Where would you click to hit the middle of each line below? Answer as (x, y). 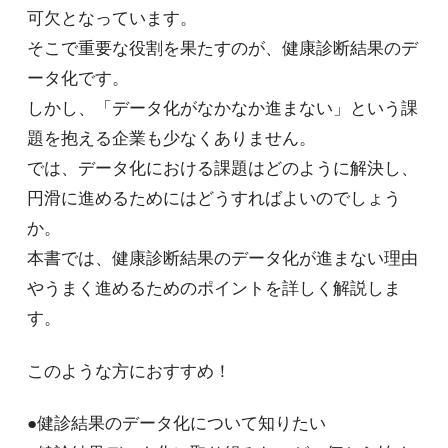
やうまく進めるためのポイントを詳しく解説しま (213, 289)
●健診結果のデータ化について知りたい (176, 424)
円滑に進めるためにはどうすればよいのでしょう (213, 199)
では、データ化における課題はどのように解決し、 (222, 169)
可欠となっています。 (111, 19)
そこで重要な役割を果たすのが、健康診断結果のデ (222, 49)
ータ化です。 (77, 79)
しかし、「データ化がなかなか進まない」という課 (222, 109)
